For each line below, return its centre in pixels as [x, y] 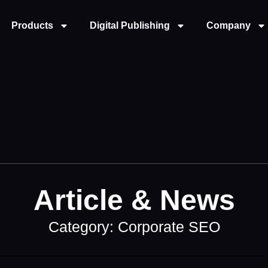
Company [229, 25]
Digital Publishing [130, 25]
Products [32, 25]
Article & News [134, 200]
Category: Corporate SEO [134, 227]
